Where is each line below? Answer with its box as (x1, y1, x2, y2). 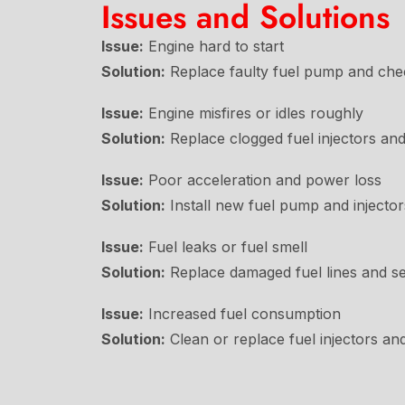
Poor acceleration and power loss (144, 170, 381, 189)
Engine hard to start (144, 36, 284, 55)
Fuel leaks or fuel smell (144, 237, 307, 256)
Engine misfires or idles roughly (144, 103, 363, 122)
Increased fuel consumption (144, 304, 341, 323)
